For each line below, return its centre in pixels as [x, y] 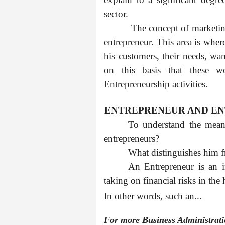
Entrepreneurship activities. [156, 84]
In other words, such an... [153, 196]
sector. [116, 14]
